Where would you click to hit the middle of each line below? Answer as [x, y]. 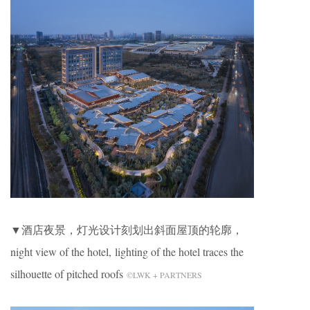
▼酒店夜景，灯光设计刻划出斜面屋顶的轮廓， [127, 230]
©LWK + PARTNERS [164, 275]
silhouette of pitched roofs [69, 274]
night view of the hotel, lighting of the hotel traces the [127, 252]
